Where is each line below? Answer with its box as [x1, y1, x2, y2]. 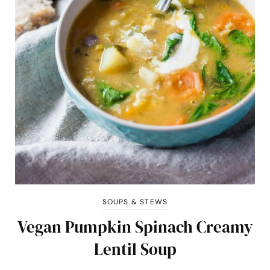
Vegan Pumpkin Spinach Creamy [17, 216, 253, 239]
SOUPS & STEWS [102, 197, 168, 207]
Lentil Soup [93, 238, 177, 261]
